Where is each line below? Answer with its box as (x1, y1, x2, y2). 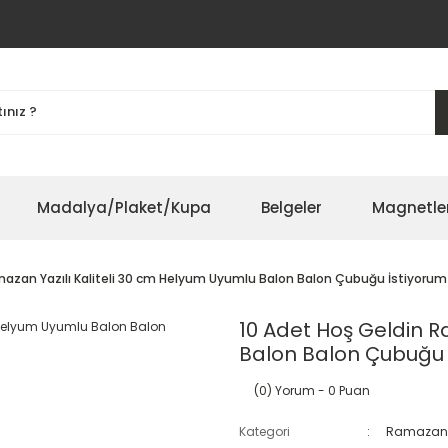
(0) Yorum (254, 382, 315, 399)
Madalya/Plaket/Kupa (37, 197, 211, 218)
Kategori (239, 423, 290, 440)
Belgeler (261, 197, 322, 218)
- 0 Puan (315, 382, 370, 399)
